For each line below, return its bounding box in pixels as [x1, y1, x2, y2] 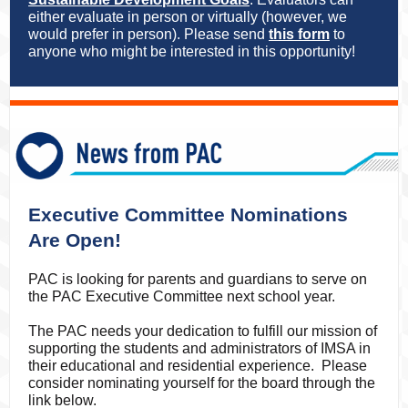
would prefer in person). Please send [28, 26, 265, 42]
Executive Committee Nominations [28, 204, 348, 225]
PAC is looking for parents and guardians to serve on [28, 271, 367, 287]
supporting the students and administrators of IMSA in [28, 341, 371, 356]
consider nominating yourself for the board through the [28, 375, 375, 391]
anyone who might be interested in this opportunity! [28, 44, 355, 59]
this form [269, 26, 330, 42]
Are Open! [28, 229, 121, 250]
